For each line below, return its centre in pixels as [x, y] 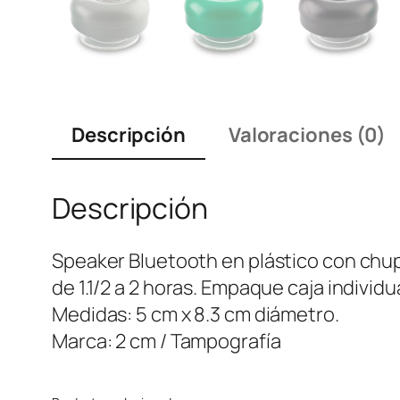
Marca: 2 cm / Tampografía [167, 342]
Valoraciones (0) [307, 135]
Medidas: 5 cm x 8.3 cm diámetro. [196, 315]
